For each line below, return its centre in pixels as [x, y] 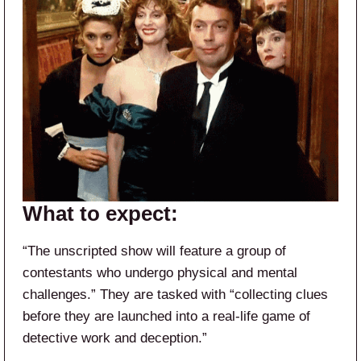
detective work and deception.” [115, 338]
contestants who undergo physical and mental [160, 272]
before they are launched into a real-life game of [166, 316]
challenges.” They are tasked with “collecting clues [175, 294]
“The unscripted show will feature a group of [154, 251]
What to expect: [100, 213]
